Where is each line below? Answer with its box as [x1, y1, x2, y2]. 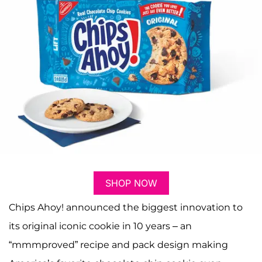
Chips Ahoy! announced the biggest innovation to [9, 202, 243, 213]
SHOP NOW [105, 177, 157, 189]
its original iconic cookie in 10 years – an [9, 220, 192, 232]
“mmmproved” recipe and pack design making [9, 239, 228, 251]
